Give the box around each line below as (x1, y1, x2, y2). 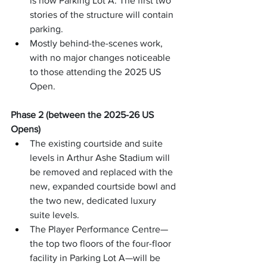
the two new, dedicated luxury (30, 195, 159, 206)
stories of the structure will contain (30, 10, 176, 20)
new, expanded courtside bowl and (30, 181, 178, 192)
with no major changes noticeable (30, 52, 173, 63)
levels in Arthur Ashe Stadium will (30, 153, 172, 163)
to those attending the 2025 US (30, 67, 163, 77)
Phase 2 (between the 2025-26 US (11, 110, 156, 120)
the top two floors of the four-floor (30, 238, 173, 249)
